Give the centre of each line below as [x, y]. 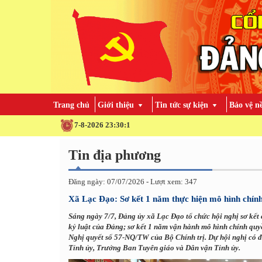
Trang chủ [71, 105]
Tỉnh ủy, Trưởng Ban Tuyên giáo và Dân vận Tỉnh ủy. [154, 247]
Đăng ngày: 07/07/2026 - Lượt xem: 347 [133, 181]
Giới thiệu [116, 105]
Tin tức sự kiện [182, 105]
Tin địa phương [115, 155]
